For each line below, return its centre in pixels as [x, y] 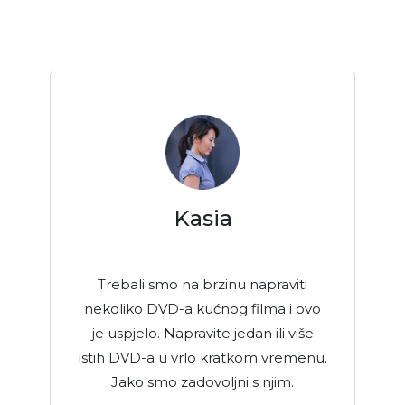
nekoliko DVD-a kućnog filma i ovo [202, 309]
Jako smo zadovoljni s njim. [202, 382]
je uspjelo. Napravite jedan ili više [202, 334]
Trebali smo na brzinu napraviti [202, 285]
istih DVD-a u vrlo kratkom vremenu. [202, 358]
